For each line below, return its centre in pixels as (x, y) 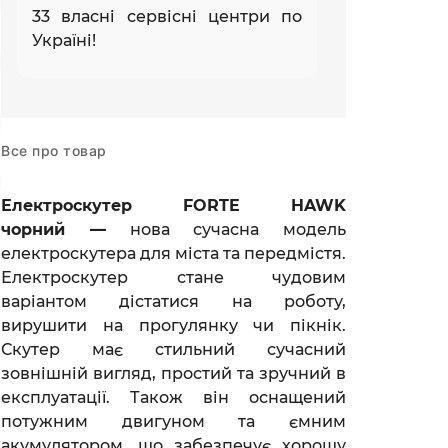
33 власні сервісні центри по (167, 16)
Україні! (64, 40)
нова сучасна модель (225, 229)
